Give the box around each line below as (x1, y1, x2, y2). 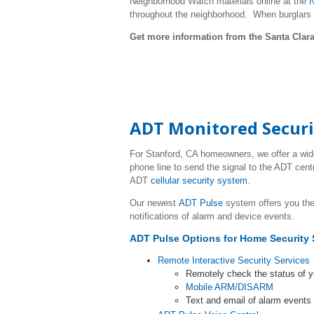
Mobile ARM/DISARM (186, 282, 273, 292)
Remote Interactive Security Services (158, 255, 310, 266)
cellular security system (151, 175, 247, 186)
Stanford (146, 149, 180, 159)
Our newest (130, 198, 179, 208)
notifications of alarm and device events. (130, 211, 300, 221)
